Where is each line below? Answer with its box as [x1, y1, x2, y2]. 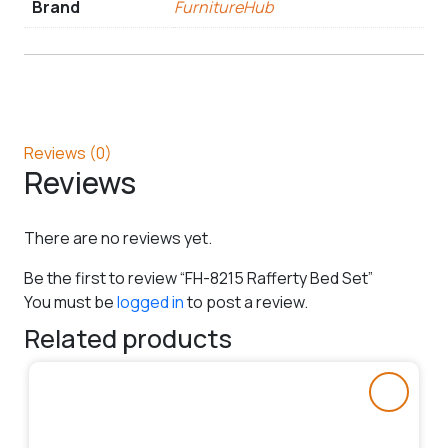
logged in [117, 290, 184, 313]
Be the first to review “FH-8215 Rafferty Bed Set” [24, 266, 373, 289]
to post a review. [184, 290, 308, 313]
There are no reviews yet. [24, 226, 212, 249]
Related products [24, 320, 232, 356]
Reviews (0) [24, 141, 112, 164]
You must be [24, 290, 117, 313]
